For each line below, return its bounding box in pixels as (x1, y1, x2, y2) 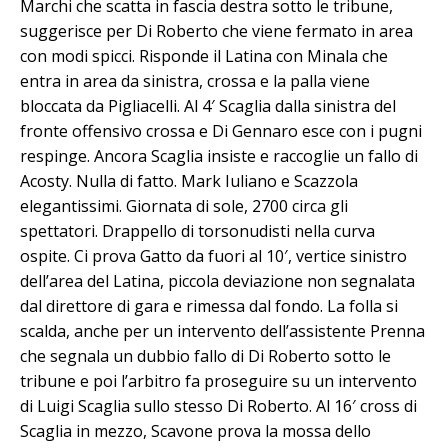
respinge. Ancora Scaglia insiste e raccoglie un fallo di (20, 145, 418, 168)
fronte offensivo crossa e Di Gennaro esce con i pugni (20, 120, 422, 143)
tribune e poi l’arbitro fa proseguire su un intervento (20, 370, 417, 393)
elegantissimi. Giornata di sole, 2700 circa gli (20, 195, 348, 218)
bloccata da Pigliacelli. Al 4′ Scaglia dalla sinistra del (20, 95, 396, 118)
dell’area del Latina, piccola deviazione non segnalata (20, 270, 415, 293)
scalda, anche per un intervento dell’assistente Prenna (20, 320, 425, 343)
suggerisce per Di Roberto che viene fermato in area (20, 20, 413, 43)
